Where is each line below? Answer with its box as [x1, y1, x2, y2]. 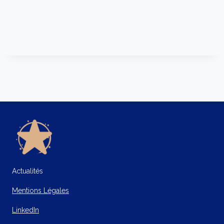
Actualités [12, 167, 43, 175]
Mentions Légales [12, 186, 69, 194]
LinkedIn [12, 206, 39, 214]
